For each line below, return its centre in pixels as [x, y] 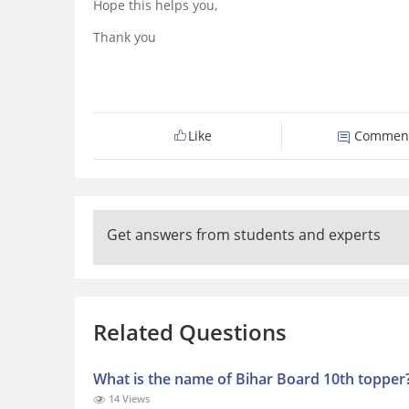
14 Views [128, 399]
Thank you [125, 37]
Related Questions [190, 332]
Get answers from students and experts [244, 235]
